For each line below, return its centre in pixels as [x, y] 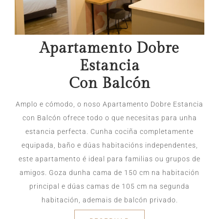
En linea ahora [73, 200]
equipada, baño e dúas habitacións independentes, [109, 145]
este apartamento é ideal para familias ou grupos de [109, 159]
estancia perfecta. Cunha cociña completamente [109, 131]
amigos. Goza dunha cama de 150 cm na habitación [109, 172]
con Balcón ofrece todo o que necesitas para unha [109, 118]
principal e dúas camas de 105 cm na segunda [109, 186]
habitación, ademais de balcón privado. [109, 200]
